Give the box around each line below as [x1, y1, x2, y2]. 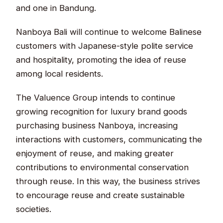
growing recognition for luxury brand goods [16, 106, 188, 116]
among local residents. [16, 68, 104, 79]
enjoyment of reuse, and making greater [16, 148, 174, 158]
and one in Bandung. [16, 2, 97, 13]
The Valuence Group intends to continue [16, 92, 176, 103]
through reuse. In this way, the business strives [16, 176, 201, 186]
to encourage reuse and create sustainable [16, 190, 185, 200]
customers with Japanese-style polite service [16, 40, 194, 51]
